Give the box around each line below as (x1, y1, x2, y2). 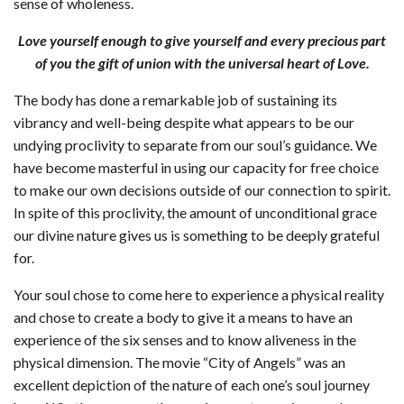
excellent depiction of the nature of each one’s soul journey (14, 376, 370, 394)
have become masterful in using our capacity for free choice (14, 159, 379, 177)
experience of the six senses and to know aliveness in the (14, 331, 356, 349)
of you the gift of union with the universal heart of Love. (34, 54, 370, 72)
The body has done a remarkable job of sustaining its (14, 91, 337, 109)
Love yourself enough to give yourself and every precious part (18, 32, 386, 50)
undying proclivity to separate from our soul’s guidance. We (14, 136, 377, 154)
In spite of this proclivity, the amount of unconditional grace (14, 204, 377, 222)
